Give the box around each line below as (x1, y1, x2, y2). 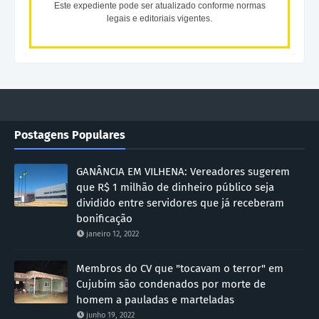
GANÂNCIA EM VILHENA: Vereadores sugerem (76, 165, 290, 179)
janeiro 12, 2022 (86, 229, 139, 239)
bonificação (76, 212, 132, 226)
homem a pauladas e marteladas (76, 293, 234, 307)
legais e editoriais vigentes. (107, 14, 212, 24)
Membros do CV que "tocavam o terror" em (76, 262, 283, 276)
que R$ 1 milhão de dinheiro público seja (76, 181, 274, 194)
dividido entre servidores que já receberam (76, 197, 284, 210)
